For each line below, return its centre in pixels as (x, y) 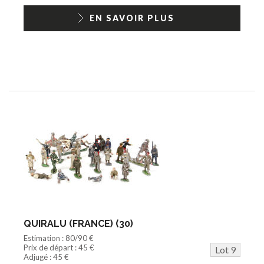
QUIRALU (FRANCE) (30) (78, 223)
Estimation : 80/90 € (59, 238)
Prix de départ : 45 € (59, 247)
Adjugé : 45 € (46, 257)
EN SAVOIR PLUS (132, 18)
